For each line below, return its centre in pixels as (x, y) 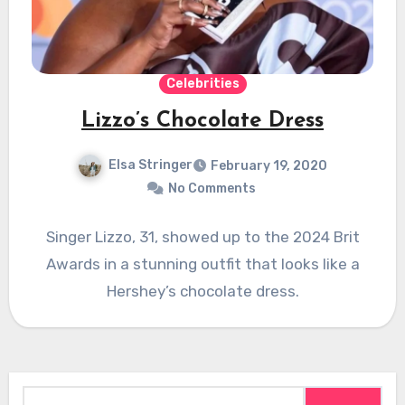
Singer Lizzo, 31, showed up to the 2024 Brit (202, 237)
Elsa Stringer (151, 165)
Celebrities (202, 84)
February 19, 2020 (269, 166)
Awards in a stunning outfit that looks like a (202, 264)
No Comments (212, 189)
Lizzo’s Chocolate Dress (202, 122)
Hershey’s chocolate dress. (202, 292)
